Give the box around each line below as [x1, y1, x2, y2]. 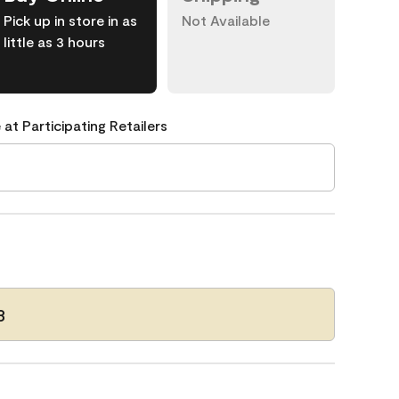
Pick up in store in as [4, 12, 137, 28]
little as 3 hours [4, 33, 105, 50]
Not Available [182, 12, 270, 28]
